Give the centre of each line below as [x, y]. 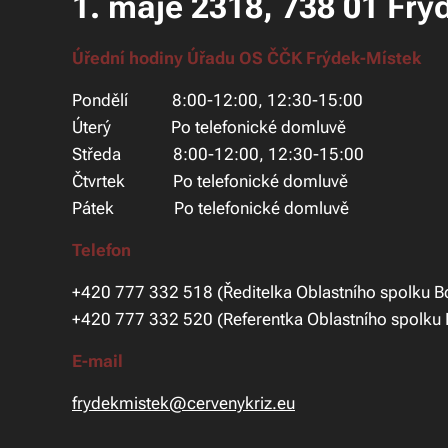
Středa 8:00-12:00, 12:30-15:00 [218, 154]
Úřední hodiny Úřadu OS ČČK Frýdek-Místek [246, 58]
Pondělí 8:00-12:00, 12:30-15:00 [217, 100]
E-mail [97, 361]
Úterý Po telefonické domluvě [209, 127]
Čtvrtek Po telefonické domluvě [210, 181]
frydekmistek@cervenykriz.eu [183, 403]
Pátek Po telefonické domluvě [210, 208]
